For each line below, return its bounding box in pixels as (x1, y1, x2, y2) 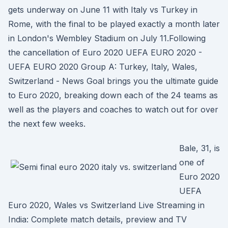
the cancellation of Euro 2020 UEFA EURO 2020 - (8, 47, 202, 58)
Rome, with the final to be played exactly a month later (8, 19, 220, 29)
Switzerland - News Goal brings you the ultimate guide (8, 76, 218, 86)
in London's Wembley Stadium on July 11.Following (8, 33, 206, 43)
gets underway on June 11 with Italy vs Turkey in (8, 5, 197, 15)
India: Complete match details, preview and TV (8, 214, 187, 224)
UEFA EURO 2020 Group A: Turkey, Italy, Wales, (8, 62, 197, 72)
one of (179, 157, 205, 167)
